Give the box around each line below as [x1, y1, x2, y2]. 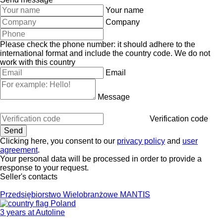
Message [98, 92, 130, 101]
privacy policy [117, 136, 165, 145]
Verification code [150, 114, 208, 123]
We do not [174, 49, 210, 57]
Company [106, 17, 140, 26]
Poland [49, 199, 76, 208]
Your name [106, 5, 144, 14]
